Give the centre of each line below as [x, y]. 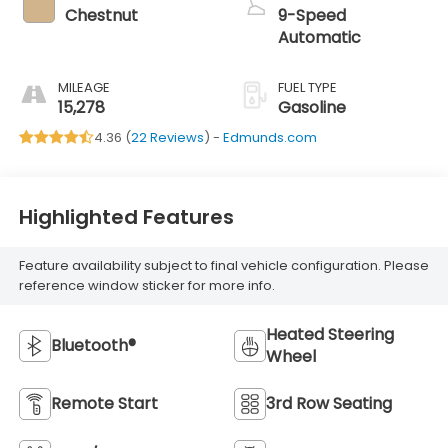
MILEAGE [83, 87]
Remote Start [104, 404]
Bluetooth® [93, 346]
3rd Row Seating [329, 404]
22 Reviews [167, 137]
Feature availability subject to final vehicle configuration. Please [223, 266]
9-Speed [312, 15]
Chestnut [101, 15]
